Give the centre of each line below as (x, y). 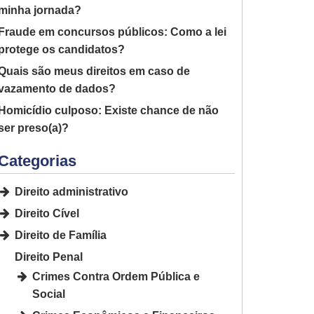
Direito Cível (47, 213)
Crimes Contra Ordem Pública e (116, 277)
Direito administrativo (71, 192)
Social (49, 294)
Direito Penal (49, 257)
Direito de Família (61, 235)
